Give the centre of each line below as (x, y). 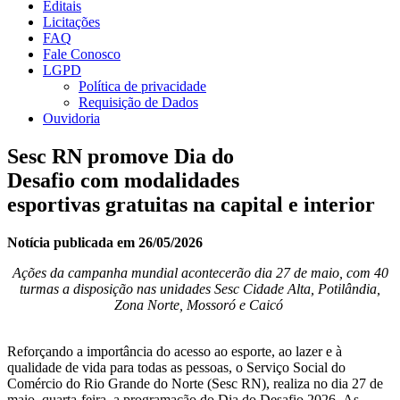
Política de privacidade (142, 86)
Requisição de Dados (138, 102)
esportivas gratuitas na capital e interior (194, 204)
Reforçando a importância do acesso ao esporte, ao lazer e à (175, 351)
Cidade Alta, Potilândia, (312, 288)
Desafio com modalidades (123, 180)
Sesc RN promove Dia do (121, 156)
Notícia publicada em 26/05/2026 (105, 242)
